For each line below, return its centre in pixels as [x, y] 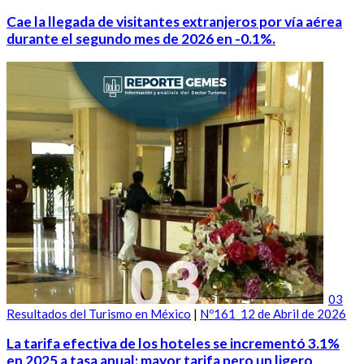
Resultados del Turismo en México [99, 313]
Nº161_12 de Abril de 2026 [273, 313]
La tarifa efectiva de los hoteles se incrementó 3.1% [173, 344]
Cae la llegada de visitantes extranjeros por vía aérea [174, 21]
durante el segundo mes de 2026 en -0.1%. [141, 38]
